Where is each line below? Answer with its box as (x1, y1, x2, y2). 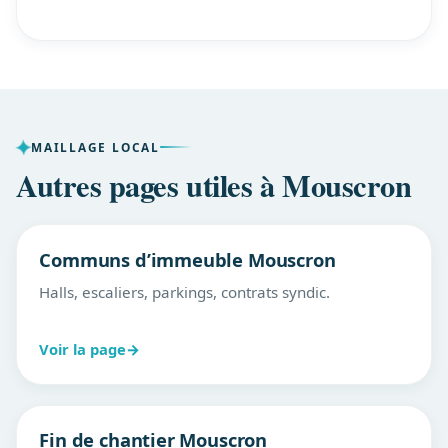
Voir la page (39, 338, 127, 359)
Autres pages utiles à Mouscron (16, 163, 412, 208)
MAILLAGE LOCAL (31, 139, 160, 156)
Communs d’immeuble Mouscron (39, 246, 336, 272)
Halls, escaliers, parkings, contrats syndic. (39, 281, 331, 302)
